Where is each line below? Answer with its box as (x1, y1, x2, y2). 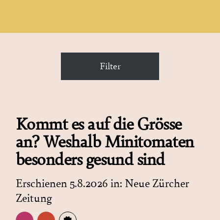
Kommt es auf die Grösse (16, 113, 182, 135)
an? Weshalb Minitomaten (16, 131, 194, 152)
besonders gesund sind (16, 149, 165, 170)
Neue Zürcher (125, 176, 189, 191)
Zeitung (16, 191, 52, 205)
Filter (99, 60, 121, 72)
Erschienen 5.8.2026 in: (16, 176, 125, 191)
